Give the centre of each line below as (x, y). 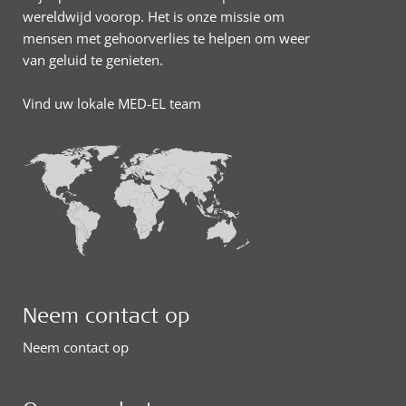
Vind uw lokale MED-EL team (112, 103)
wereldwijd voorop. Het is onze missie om (154, 16)
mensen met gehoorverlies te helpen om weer (166, 38)
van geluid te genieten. (93, 60)
